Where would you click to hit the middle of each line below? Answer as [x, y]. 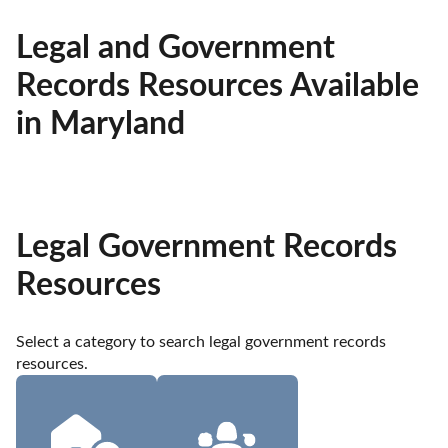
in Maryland [100, 124]
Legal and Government [175, 48]
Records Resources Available [217, 86]
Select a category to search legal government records [201, 342]
